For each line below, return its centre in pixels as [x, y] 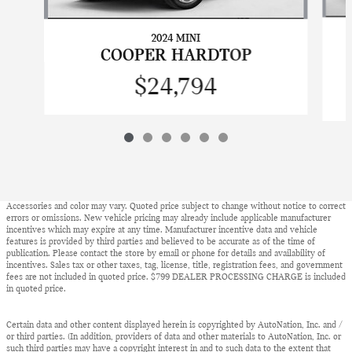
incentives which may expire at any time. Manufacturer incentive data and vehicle [162, 231]
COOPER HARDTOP [176, 57]
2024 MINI [176, 39]
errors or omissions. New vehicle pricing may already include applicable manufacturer [169, 219]
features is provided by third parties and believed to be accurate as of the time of [161, 242]
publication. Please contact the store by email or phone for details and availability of [166, 254]
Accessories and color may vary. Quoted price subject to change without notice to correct [176, 207]
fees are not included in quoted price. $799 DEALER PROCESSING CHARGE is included [176, 278]
